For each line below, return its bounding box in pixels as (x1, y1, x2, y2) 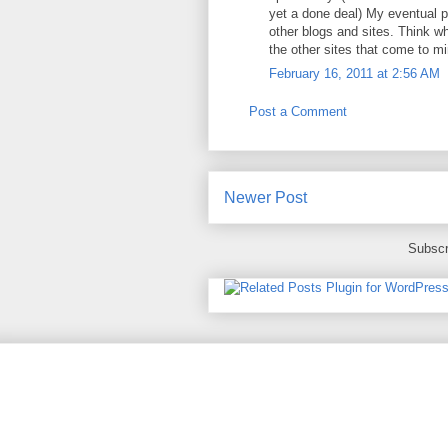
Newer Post (224, 189, 307, 207)
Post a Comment (249, 103, 347, 119)
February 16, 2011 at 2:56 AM (269, 66, 440, 82)
